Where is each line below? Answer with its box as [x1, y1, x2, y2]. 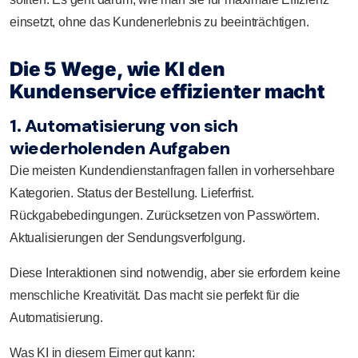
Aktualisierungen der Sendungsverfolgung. [10, 230, 245, 245]
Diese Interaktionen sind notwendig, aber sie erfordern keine [10, 265, 340, 280]
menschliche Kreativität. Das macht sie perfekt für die [10, 288, 300, 302]
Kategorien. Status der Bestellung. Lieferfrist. [10, 185, 254, 200]
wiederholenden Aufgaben [10, 136, 230, 160]
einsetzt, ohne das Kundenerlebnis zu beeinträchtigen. [10, 14, 309, 29]
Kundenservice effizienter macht [10, 79, 325, 103]
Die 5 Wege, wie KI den [10, 57, 225, 81]
